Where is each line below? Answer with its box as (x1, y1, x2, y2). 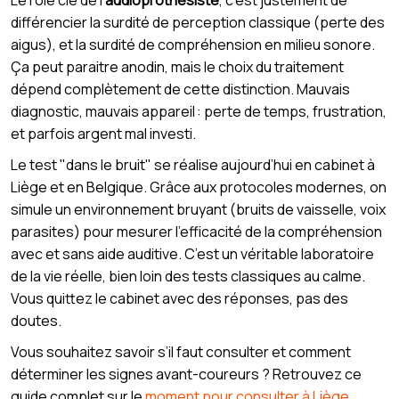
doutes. (11, 311, 61, 331)
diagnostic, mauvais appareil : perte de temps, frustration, (11, 102, 387, 122)
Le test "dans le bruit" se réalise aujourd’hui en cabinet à (11, 155, 375, 175)
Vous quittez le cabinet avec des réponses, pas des (11, 289, 348, 309)
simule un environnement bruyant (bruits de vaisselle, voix (11, 199, 386, 220)
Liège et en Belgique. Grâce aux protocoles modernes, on (11, 177, 387, 198)
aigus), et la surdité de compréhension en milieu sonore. (11, 35, 375, 55)
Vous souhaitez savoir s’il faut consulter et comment (11, 342, 351, 362)
